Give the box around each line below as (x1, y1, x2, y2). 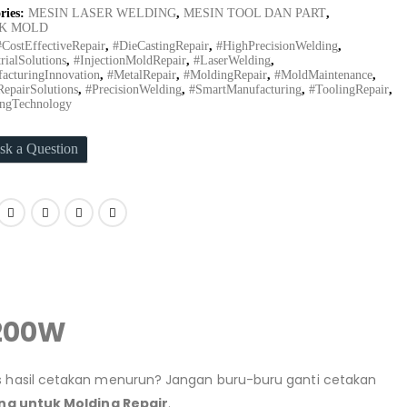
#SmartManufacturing (189, 82, 302, 96)
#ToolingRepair (309, 82, 389, 96)
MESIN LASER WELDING (28, 5, 176, 20)
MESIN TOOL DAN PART (184, 5, 326, 20)
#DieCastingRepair (113, 38, 209, 53)
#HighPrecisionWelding (216, 38, 338, 53)
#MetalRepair (107, 67, 176, 82)
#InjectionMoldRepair (74, 53, 186, 67)
